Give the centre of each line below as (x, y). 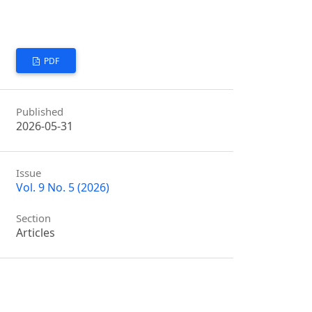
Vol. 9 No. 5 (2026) (63, 188)
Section (34, 218)
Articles (36, 233)
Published (40, 111)
